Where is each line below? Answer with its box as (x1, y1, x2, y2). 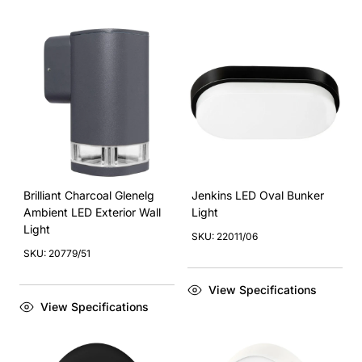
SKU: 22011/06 (192, 230, 258, 242)
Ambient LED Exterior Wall (23, 205, 161, 219)
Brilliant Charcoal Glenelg (23, 188, 154, 202)
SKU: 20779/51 (23, 247, 90, 259)
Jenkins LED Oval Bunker (192, 188, 324, 202)
